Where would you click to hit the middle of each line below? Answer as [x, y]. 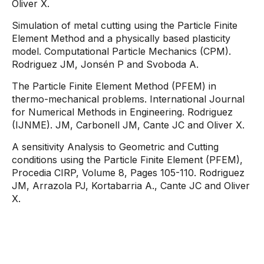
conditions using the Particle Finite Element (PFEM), [127, 160]
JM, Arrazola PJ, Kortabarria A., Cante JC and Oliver [131, 186]
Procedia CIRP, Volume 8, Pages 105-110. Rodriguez [128, 173]
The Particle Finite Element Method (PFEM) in [114, 86]
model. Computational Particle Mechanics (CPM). [121, 51]
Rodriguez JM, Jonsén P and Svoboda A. [105, 64]
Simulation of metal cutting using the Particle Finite [125, 25]
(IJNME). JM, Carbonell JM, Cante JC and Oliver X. [128, 125]
